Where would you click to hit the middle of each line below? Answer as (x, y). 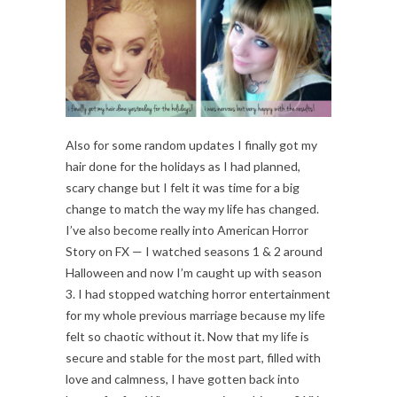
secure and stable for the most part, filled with (193, 358)
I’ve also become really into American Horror (187, 230)
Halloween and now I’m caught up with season (194, 273)
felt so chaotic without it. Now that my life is (187, 337)
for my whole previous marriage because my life (195, 315)
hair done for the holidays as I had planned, (183, 167)
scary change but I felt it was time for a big (183, 188)
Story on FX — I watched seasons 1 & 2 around (194, 252)
